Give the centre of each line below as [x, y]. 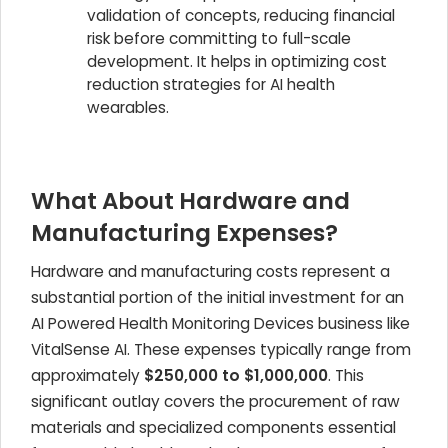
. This [346, 375]
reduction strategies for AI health [211, 84]
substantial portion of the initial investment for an [217, 297]
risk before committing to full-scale [219, 38]
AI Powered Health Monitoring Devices [172, 323]
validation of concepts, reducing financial [241, 15]
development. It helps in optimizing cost [237, 61]
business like [362, 323]
